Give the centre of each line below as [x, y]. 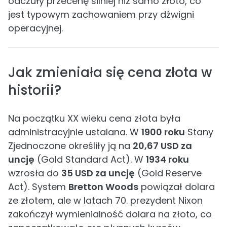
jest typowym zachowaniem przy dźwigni [101, 14]
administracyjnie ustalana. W [75, 132]
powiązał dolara [177, 187]
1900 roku [163, 132]
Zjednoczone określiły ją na [70, 146]
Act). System [38, 187]
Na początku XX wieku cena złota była [94, 118]
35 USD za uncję [98, 173]
